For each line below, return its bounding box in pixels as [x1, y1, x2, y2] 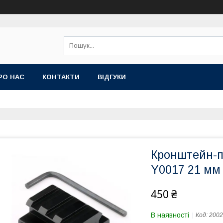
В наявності [151, 211, 189, 219]
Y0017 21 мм [151, 163, 221, 176]
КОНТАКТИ [42, 73, 80, 81]
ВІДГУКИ [98, 73, 126, 81]
